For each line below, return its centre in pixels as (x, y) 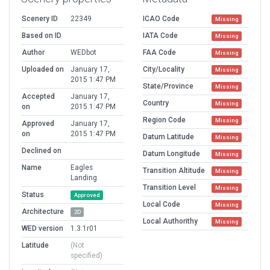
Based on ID (42, 35)
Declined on (42, 150)
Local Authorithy (170, 221)
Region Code (164, 120)
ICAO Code (161, 18)
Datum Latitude (168, 137)
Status (33, 194)
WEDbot (83, 52)
